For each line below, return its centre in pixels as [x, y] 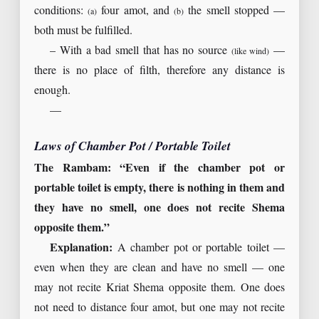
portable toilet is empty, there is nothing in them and [159, 189]
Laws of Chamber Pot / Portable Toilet [133, 146]
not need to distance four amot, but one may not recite [159, 308]
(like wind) [250, 51]
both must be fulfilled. [83, 31]
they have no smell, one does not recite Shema [159, 209]
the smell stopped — [235, 11]
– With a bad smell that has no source [141, 51]
